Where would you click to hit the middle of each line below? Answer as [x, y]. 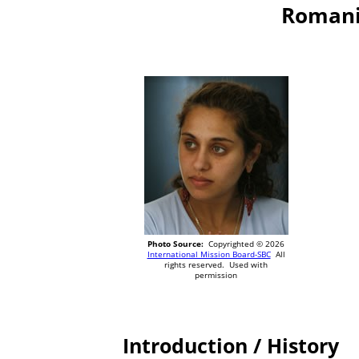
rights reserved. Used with [216, 265]
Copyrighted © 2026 [244, 244]
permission [216, 275]
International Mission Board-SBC [209, 254]
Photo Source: [175, 244]
